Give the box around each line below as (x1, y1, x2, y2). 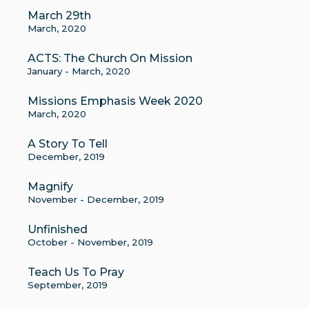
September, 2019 (28, 279, 108, 290)
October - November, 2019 (28, 237, 153, 248)
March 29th (28, 9, 91, 22)
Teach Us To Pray (28, 266, 124, 279)
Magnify (28, 180, 73, 193)
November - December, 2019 (28, 194, 164, 205)
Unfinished (28, 223, 88, 236)
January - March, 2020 (28, 66, 130, 77)
